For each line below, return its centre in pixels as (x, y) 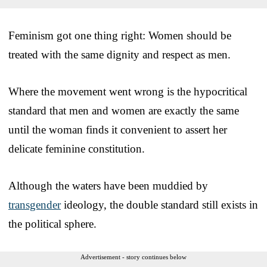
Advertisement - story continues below (133, 257)
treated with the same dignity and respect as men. (119, 54)
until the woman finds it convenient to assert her (118, 129)
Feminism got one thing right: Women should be (120, 35)
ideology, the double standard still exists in (159, 204)
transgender (35, 204)
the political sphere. (52, 223)
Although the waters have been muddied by (108, 185)
